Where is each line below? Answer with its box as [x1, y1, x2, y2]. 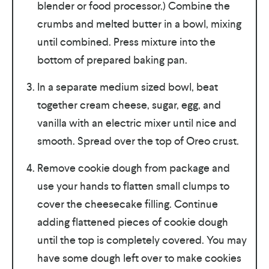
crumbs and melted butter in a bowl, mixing [37, 16, 241, 31]
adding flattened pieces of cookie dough [37, 214, 228, 229]
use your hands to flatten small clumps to [37, 178, 229, 193]
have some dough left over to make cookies [37, 250, 241, 265]
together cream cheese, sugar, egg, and [37, 97, 221, 112]
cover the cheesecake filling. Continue [37, 196, 218, 211]
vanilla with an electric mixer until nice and [37, 115, 237, 130]
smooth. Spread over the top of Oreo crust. [37, 133, 239, 148]
